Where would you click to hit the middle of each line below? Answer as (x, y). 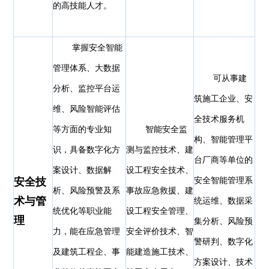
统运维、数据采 (224, 201)
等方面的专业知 (83, 130)
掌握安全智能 (98, 48)
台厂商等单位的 (224, 160)
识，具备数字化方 (87, 150)
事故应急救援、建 (160, 191)
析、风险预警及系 (87, 191)
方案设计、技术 (224, 262)
